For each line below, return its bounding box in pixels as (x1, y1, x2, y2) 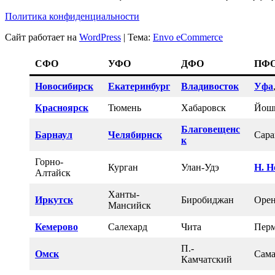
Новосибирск (35, 80, 93, 91)
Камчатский (181, 254, 232, 265)
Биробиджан (181, 194, 234, 205)
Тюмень (108, 102, 141, 113)
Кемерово (35, 221, 78, 232)
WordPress (79, 31, 121, 42)
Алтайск (35, 167, 71, 178)
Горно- (35, 156, 63, 167)
